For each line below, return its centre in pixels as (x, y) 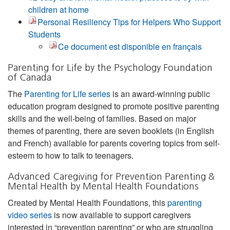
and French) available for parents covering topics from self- (114, 143)
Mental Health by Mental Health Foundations (103, 186)
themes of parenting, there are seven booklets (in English (111, 130)
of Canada (30, 77)
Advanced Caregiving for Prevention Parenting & (111, 176)
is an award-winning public (160, 93)
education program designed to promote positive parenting (113, 106)
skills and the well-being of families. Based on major (102, 118)
